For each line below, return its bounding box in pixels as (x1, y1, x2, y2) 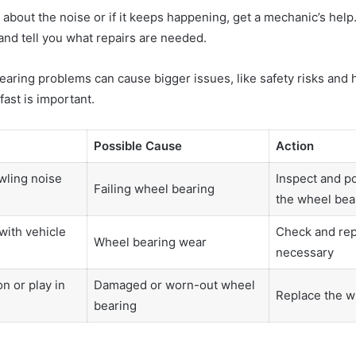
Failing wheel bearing (93, 180, 215, 196)
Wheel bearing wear (93, 234, 207, 250)
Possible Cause (93, 137, 182, 153)
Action (275, 137, 314, 153)
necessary (275, 244, 334, 260)
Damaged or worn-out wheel (93, 277, 255, 292)
